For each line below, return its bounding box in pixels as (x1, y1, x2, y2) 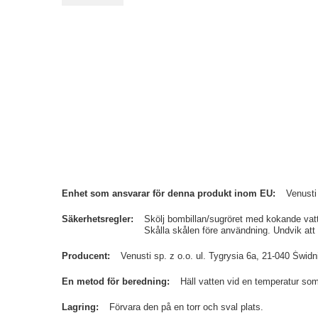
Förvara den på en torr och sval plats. (109, 302, 263, 312)
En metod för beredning (62, 276, 167, 287)
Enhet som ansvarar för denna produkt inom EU (62, 188, 273, 199)
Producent (62, 251, 107, 261)
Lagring (62, 302, 96, 312)
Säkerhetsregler (62, 214, 131, 224)
